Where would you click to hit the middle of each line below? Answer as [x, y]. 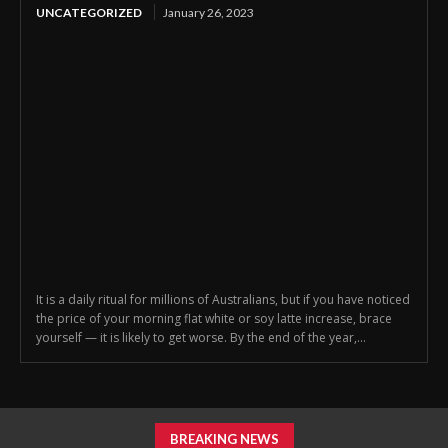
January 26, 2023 [208, 12]
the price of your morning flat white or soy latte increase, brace [214, 319]
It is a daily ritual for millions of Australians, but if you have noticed [223, 300]
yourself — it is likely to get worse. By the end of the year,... [201, 338]
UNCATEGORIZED [89, 12]
